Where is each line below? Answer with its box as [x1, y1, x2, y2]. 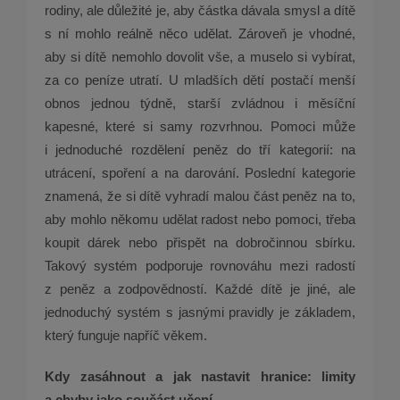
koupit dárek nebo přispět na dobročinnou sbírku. [45, 235, 355, 251]
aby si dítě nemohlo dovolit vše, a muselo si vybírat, [45, 49, 355, 65]
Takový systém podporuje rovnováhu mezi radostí [45, 258, 355, 274]
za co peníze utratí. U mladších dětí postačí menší [45, 72, 355, 88]
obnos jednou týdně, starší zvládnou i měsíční [45, 96, 355, 112]
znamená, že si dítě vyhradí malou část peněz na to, [45, 188, 355, 204]
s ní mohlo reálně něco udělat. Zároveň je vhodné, [45, 26, 355, 42]
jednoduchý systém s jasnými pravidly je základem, [45, 304, 355, 321]
